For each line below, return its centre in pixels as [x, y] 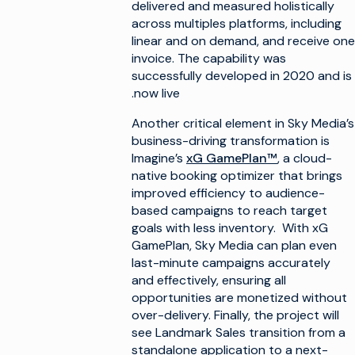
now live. [157, 93]
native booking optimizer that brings [237, 176]
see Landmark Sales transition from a [239, 332]
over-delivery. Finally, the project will [235, 315]
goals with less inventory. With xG [230, 228]
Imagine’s [159, 158]
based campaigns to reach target [229, 210]
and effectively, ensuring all [209, 280]
